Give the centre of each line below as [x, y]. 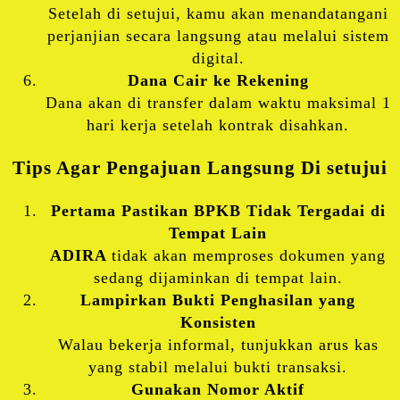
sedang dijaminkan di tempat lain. [218, 277]
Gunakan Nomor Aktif [218, 389]
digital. [218, 58]
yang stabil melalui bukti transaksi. [218, 367]
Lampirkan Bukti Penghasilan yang [218, 300]
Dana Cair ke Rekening [218, 80]
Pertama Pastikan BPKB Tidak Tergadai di [218, 210]
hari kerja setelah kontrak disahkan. [218, 125]
